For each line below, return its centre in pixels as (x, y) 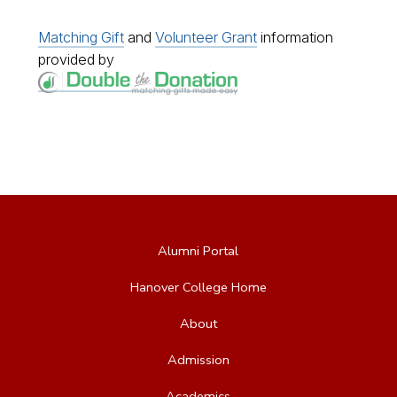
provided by (77, 60)
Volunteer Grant (206, 38)
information (296, 38)
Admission (198, 359)
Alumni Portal (198, 250)
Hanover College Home (198, 287)
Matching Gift (82, 38)
